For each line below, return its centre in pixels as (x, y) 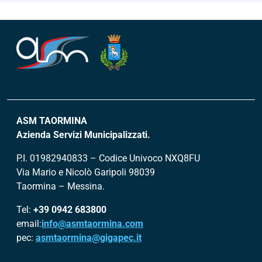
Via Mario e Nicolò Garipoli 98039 (86, 172)
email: (29, 224)
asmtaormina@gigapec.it (89, 238)
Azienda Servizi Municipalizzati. (83, 135)
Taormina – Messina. (61, 186)
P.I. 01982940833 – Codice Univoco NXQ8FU (108, 158)
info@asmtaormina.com (92, 224)
